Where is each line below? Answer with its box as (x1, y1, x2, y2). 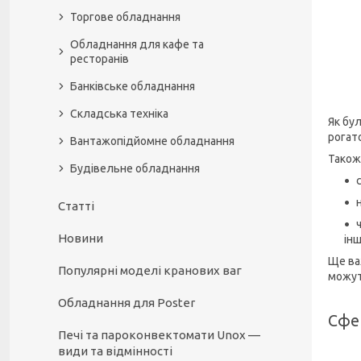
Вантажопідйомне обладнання (70, 135, 234, 147)
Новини (58, 231, 103, 245)
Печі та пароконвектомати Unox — (58, 328, 260, 342)
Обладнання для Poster (58, 296, 195, 309)
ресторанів (70, 52, 129, 65)
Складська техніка (70, 107, 168, 120)
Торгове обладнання (70, 10, 180, 23)
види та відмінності (58, 344, 172, 358)
